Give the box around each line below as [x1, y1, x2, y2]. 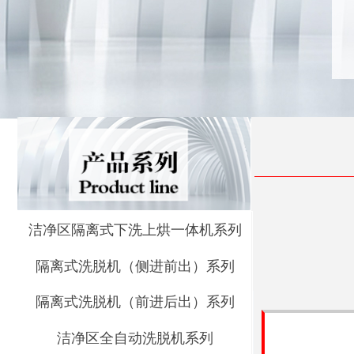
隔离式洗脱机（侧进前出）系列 [35, 258, 235, 274]
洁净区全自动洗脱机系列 [56, 330, 213, 346]
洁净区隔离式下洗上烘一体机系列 [28, 222, 242, 238]
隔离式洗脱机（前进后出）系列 [35, 294, 235, 311]
